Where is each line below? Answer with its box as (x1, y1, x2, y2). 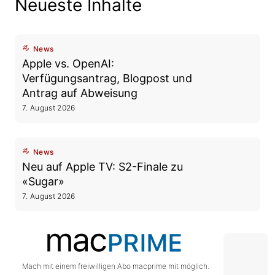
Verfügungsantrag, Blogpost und (22, 72, 192, 85)
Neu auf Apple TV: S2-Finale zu (22, 160, 183, 173)
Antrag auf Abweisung (22, 87, 137, 99)
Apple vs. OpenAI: (22, 57, 114, 70)
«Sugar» (22, 175, 64, 188)
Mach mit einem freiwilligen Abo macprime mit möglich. (22, 261, 209, 271)
